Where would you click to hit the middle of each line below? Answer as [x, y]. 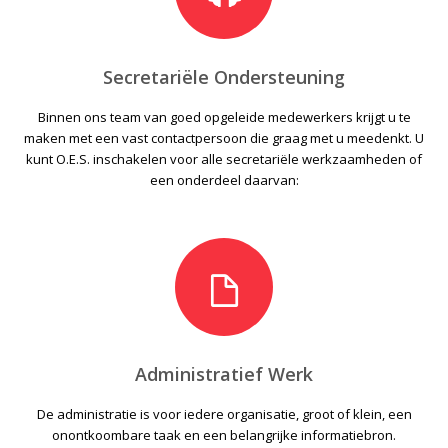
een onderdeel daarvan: [224, 180]
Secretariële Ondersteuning [224, 77]
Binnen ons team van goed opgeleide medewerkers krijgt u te [224, 117]
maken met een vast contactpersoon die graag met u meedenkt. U [224, 138]
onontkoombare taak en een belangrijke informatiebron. [224, 435]
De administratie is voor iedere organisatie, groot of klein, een [224, 414]
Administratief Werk [224, 374]
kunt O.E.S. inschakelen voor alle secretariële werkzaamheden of [224, 159]
